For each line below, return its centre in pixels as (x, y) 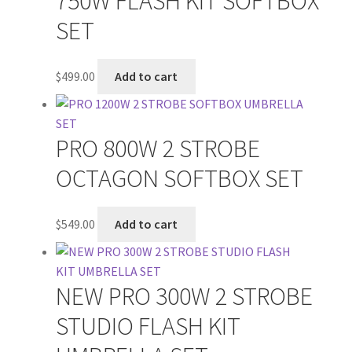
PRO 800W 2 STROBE (158, 148)
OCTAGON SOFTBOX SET (179, 178)
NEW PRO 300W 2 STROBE (184, 296)
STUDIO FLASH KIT (148, 326)
